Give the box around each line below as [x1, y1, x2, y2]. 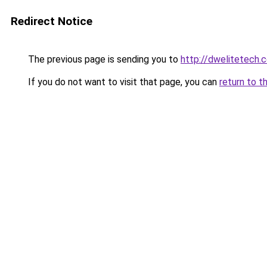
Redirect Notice [11, 14, 92, 28]
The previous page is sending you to [26, 54, 181, 65]
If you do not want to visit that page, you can [26, 76, 219, 88]
